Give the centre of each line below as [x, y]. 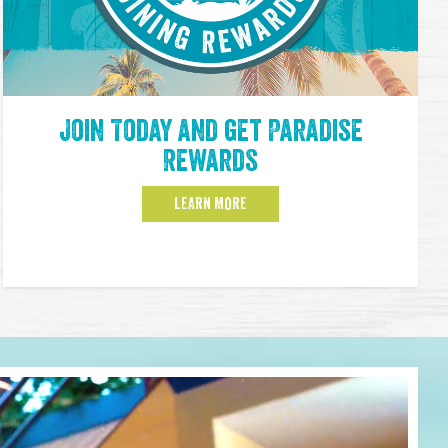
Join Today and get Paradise [210, 131]
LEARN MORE [211, 204]
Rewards [211, 161]
